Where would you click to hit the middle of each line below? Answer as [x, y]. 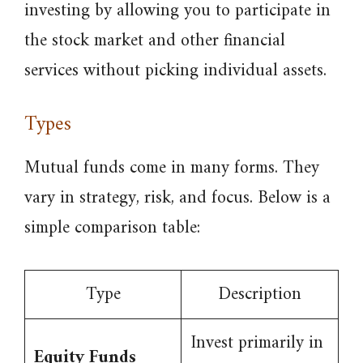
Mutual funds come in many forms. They [172, 168]
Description [260, 295]
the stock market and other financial [155, 41]
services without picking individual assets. [175, 71]
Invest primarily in [257, 343]
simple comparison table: [112, 228]
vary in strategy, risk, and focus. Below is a [177, 198]
